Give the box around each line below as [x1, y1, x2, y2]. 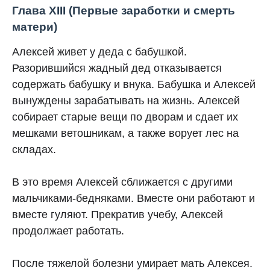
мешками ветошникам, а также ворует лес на [12, 127, 239, 139]
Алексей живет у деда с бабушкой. [12, 46, 187, 58]
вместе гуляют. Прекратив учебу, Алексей [12, 209, 223, 221]
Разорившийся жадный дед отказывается [12, 62, 222, 74]
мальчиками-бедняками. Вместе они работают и [12, 192, 255, 204]
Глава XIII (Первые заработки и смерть [12, 4, 235, 17]
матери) [12, 20, 57, 33]
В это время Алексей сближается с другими [12, 176, 233, 188]
